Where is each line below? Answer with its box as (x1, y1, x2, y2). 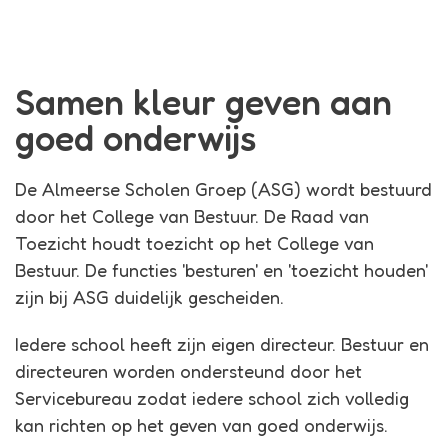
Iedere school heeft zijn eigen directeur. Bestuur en (15, 333, 429, 355)
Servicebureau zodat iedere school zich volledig (15, 387, 409, 409)
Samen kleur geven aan (15, 80, 392, 123)
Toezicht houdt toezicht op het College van (15, 232, 374, 254)
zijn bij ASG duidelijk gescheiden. (15, 286, 284, 308)
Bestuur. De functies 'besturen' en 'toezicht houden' (15, 259, 428, 281)
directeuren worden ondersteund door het (15, 360, 362, 382)
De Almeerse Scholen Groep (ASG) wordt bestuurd (15, 178, 432, 200)
